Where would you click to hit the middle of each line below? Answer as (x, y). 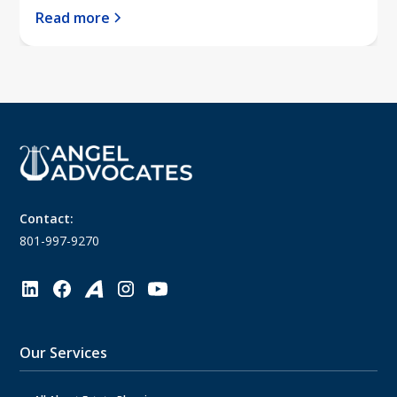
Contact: (47, 218)
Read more (73, 17)
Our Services (64, 352)
